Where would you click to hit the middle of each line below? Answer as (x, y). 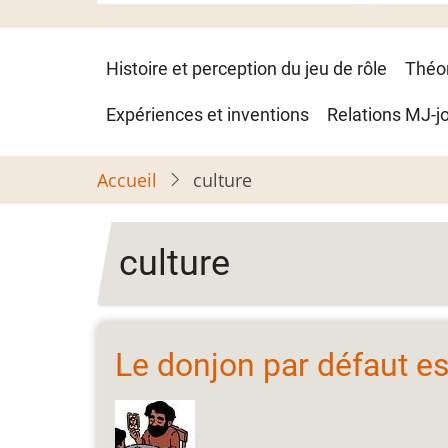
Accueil (127, 180)
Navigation (173, 65)
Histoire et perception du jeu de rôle (246, 68)
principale (167, 103)
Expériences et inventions (207, 114)
